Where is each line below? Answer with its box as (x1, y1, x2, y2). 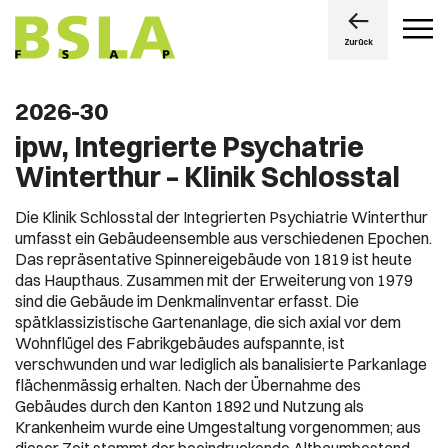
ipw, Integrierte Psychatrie (15, 130, 364, 164)
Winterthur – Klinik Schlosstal (15, 160, 400, 194)
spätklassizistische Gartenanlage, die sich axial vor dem (15, 312, 401, 332)
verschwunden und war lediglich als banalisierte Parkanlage (15, 354, 427, 374)
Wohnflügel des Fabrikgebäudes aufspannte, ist (15, 333, 345, 353)
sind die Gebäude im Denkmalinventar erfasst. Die (15, 291, 359, 311)
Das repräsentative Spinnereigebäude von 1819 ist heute (15, 249, 412, 269)
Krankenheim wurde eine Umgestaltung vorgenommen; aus (15, 417, 421, 437)
